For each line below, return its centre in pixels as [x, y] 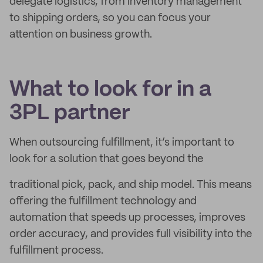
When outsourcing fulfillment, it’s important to [122, 143]
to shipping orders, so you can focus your [110, 18]
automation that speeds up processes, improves [127, 218]
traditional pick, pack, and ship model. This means [131, 185]
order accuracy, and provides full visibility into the [131, 234]
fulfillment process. [56, 251]
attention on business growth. [81, 35]
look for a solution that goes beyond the [106, 159]
